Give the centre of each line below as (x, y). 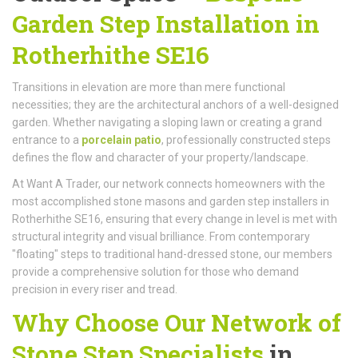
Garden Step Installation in (166, 23)
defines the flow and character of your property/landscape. (160, 157)
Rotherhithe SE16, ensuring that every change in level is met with (175, 219)
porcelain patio (121, 139)
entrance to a (47, 139)
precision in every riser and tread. (95, 289)
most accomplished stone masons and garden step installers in (171, 201)
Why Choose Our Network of (177, 322)
